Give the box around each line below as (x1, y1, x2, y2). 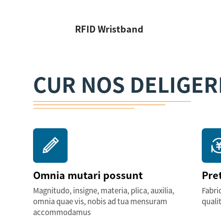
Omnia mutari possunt (33, 168, 143, 183)
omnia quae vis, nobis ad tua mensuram (33, 196, 168, 207)
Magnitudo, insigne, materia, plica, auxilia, (33, 185, 175, 196)
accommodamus (33, 207, 91, 218)
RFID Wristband (75, 22, 144, 36)
